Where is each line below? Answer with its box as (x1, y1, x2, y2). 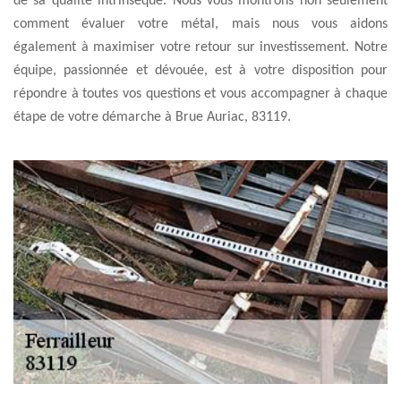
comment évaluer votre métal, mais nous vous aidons (13, 17, 388, 31)
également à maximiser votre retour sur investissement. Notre (13, 40, 388, 55)
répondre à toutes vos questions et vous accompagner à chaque (13, 87, 388, 101)
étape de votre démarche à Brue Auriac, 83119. (13, 110, 291, 124)
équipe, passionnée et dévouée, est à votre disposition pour (13, 64, 388, 78)
